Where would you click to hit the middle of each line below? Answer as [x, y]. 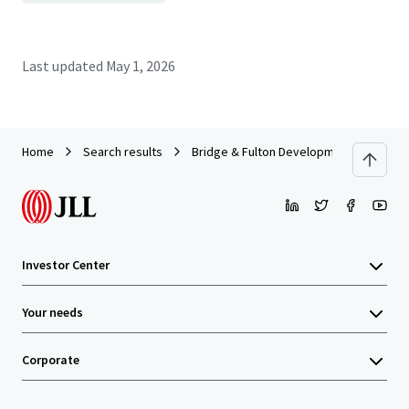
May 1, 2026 [141, 66]
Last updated [63, 66]
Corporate [51, 360]
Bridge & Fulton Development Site [284, 152]
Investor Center [66, 265]
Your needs [52, 312]
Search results [123, 152]
